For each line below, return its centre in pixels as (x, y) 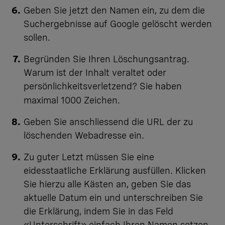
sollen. (37, 38)
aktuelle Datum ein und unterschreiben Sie (113, 198)
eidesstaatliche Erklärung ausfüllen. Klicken (115, 171)
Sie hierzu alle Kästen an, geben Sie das (107, 184)
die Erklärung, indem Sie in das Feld (98, 211)
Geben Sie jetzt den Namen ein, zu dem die (114, 11)
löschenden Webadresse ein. (85, 136)
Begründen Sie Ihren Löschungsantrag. (106, 59)
